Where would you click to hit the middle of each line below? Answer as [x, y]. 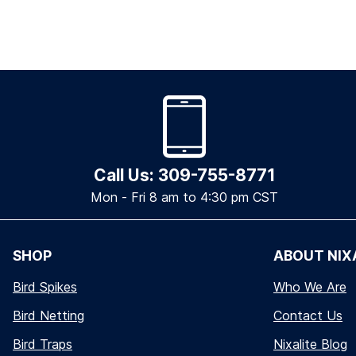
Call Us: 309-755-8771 [184, 176]
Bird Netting [48, 316]
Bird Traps [43, 344]
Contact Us [308, 316]
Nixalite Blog [310, 344]
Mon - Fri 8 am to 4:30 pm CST [185, 197]
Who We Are [310, 287]
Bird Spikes [45, 287]
